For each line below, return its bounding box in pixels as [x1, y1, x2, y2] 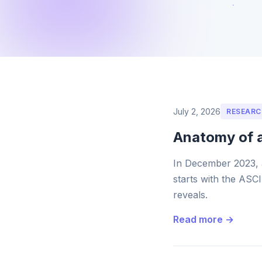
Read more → [173, 213, 234, 225]
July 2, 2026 [173, 106, 220, 116]
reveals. [173, 189, 208, 201]
